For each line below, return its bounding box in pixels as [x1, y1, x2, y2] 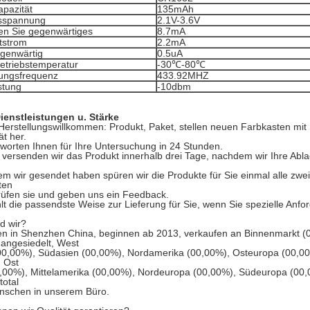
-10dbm [157, 81, 191, 92]
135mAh [157, 3, 194, 15]
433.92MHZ [157, 70, 209, 81]
